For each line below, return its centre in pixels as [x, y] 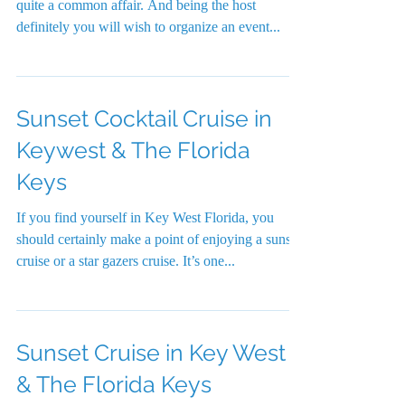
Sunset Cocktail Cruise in [144, 118]
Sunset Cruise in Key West [151, 353]
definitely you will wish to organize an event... [148, 27]
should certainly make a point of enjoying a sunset [159, 239]
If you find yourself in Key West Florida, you [145, 217]
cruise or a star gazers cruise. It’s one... [126, 261]
